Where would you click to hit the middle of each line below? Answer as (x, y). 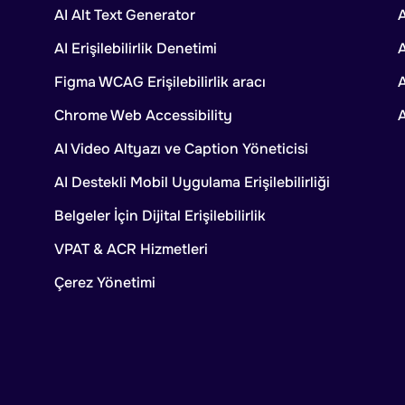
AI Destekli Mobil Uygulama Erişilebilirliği (192, 183)
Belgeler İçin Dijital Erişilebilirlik (160, 216)
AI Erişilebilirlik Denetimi (135, 49)
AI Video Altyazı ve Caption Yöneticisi (181, 149)
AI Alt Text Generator (124, 15)
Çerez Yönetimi (104, 283)
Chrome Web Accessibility (143, 116)
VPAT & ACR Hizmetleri (131, 250)
